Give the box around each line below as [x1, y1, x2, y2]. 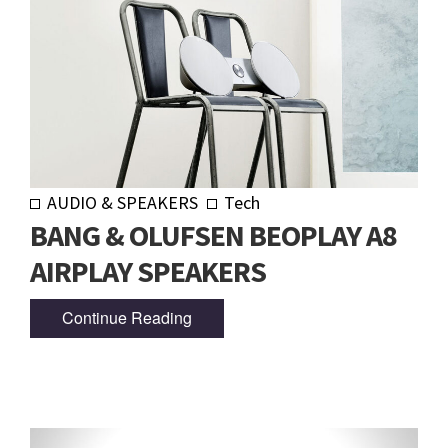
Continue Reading [62, 306, 192, 330]
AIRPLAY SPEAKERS [30, 251, 266, 290]
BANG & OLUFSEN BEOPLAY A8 [30, 215, 397, 254]
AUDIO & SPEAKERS [47, 190, 198, 214]
